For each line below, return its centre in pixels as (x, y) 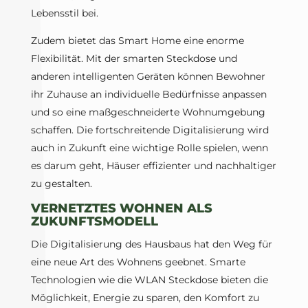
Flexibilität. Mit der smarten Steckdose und (134, 59)
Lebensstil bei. (64, 13)
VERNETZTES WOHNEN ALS (121, 209)
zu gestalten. (61, 184)
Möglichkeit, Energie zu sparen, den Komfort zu (145, 298)
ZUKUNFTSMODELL (94, 222)
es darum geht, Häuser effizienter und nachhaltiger (153, 166)
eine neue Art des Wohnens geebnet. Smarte (138, 262)
